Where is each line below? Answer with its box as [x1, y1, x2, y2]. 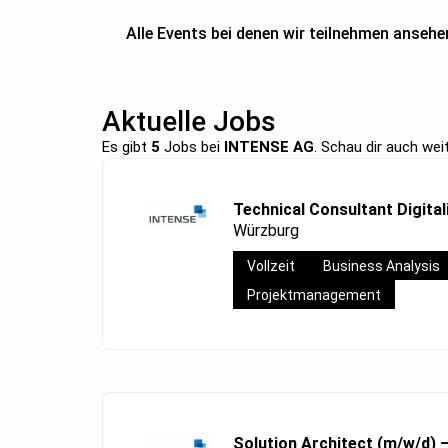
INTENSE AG [224, 137, 314, 156]
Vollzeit [247, 258, 295, 275]
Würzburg [233, 220, 299, 240]
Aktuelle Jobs [102, 104, 276, 138]
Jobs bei [160, 137, 224, 156]
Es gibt [102, 137, 151, 156]
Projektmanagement [247, 287, 381, 304]
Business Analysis [323, 258, 440, 275]
